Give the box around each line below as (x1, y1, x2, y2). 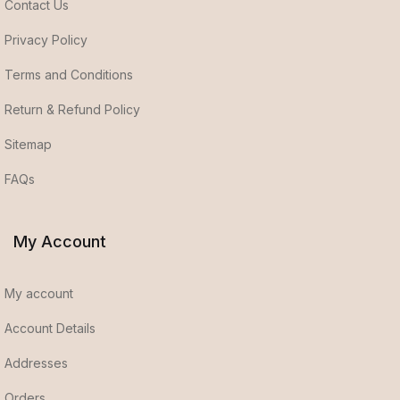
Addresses (4, 355, 68, 371)
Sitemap (4, 137, 52, 152)
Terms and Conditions (4, 67, 133, 82)
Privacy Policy (4, 32, 87, 47)
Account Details (4, 321, 96, 336)
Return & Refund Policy (4, 102, 140, 117)
